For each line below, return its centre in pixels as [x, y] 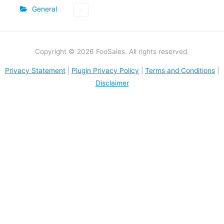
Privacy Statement [35, 71]
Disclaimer [112, 83]
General [44, 9]
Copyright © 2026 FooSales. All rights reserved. [112, 51]
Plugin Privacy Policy [105, 71]
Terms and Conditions [180, 71]
